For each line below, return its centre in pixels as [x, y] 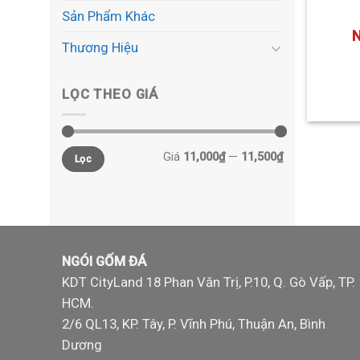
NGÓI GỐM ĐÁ [104, 262]
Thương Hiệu [100, 48]
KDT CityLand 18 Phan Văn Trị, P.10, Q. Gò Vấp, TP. [209, 282]
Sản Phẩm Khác [108, 16]
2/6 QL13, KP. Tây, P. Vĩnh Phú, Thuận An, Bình [194, 324]
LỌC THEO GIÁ [110, 94]
